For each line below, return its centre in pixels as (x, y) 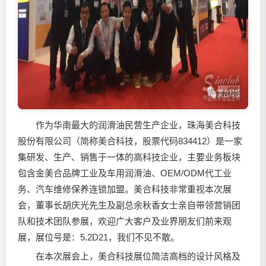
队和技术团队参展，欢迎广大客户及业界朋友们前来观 (125, 221)
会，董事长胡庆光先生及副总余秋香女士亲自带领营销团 (129, 205)
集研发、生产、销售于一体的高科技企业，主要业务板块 (129, 157)
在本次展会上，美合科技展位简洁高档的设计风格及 (129, 256)
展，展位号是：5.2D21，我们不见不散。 (99, 237)
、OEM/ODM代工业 (191, 173)
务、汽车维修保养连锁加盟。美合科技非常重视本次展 (125, 189)
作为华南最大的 (58, 125)
